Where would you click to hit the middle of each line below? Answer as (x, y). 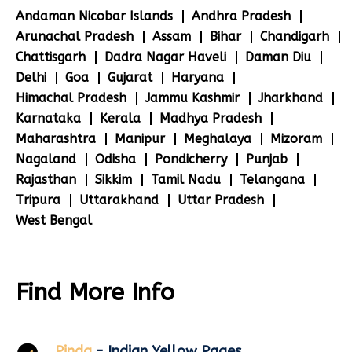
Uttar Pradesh (221, 200)
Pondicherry (191, 159)
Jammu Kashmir (192, 98)
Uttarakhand (119, 200)
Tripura (38, 200)
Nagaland (46, 159)
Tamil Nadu (186, 180)
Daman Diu (278, 57)
